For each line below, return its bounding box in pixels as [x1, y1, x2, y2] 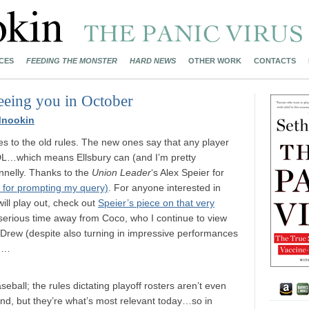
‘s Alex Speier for [151, 167, 224, 178]
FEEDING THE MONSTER [26, 57, 117, 65]
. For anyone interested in [108, 182, 221, 193]
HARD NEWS [130, 57, 176, 65]
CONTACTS [254, 57, 296, 65]
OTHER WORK [188, 57, 241, 65]
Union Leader [92, 167, 151, 178]
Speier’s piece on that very [98, 197, 215, 208]
